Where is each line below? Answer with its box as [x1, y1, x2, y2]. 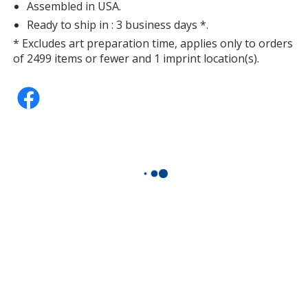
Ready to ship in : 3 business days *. [27, 16, 209, 32]
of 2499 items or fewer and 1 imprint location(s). [13, 50, 260, 66]
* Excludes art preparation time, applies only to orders [13, 35, 294, 51]
